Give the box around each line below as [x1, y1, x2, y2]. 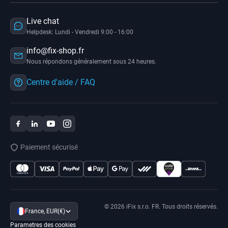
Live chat [26, 16, 59, 26]
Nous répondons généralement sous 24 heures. [26, 58, 156, 66]
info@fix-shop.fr [26, 46, 84, 56]
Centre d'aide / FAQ [26, 77, 95, 88]
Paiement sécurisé [20, 143, 78, 152]
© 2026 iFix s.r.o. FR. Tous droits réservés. [104, 203, 218, 211]
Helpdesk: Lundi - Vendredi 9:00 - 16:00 [26, 28, 133, 36]
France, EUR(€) [25, 208, 65, 215]
